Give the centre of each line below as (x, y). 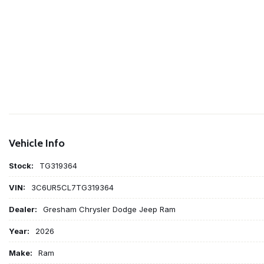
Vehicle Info (37, 143)
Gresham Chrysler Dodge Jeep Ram (109, 209)
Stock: (21, 165)
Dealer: (23, 209)
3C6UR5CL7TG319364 (72, 187)
